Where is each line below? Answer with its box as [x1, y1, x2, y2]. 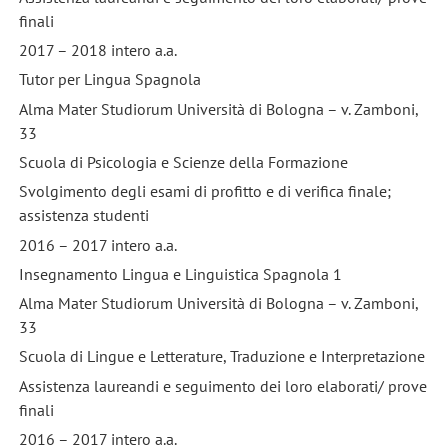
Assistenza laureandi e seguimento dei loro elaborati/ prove [18, 375, 427, 396]
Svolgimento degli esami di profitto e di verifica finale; [18, 181, 391, 202]
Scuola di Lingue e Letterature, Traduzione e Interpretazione [18, 346, 425, 367]
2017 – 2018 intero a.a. [18, 39, 177, 60]
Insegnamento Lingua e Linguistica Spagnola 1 [18, 263, 342, 284]
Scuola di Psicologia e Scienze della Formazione [18, 151, 348, 172]
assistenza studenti [18, 205, 149, 226]
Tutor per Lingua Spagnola [18, 69, 201, 90]
